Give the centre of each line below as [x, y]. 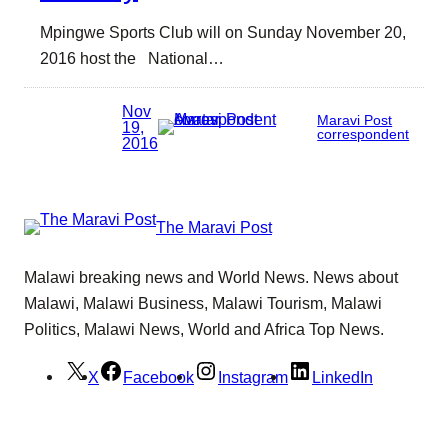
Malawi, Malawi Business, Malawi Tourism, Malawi [203, 303]
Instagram [253, 376]
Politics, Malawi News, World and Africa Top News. [204, 329]
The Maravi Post [214, 227]
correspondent [363, 133]
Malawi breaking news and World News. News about [211, 277]
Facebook [158, 376]
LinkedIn [342, 376]
